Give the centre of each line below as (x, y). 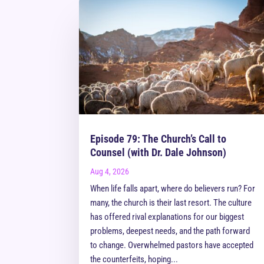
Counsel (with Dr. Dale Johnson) (159, 153)
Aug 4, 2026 (110, 172)
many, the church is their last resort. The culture (171, 203)
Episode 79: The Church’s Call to (159, 139)
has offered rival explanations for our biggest (167, 217)
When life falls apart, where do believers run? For (173, 189)
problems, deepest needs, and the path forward (170, 231)
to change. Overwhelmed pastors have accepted (172, 245)
